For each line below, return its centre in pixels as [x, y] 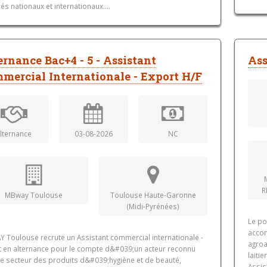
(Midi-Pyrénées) [153, 207]
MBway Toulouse [34, 195]
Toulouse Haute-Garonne [153, 195]
